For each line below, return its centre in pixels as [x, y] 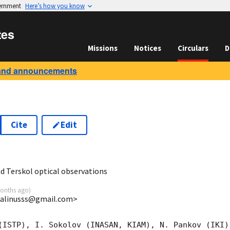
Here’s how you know [55, 6]
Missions [103, 48]
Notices [148, 48]
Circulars [193, 48]
